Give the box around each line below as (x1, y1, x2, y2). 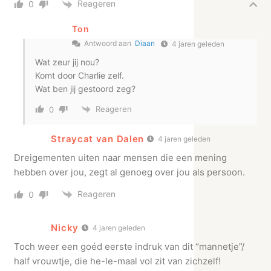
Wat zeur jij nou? (35, 56, 100, 67)
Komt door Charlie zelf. (35, 70, 125, 80)
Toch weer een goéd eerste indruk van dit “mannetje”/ (14, 241, 245, 253)
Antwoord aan (82, 38, 135, 48)
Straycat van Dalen (51, 132, 145, 145)
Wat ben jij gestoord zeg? (35, 83, 136, 94)
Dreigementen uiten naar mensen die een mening (14, 151, 227, 163)
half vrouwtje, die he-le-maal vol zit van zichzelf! (14, 255, 221, 267)
